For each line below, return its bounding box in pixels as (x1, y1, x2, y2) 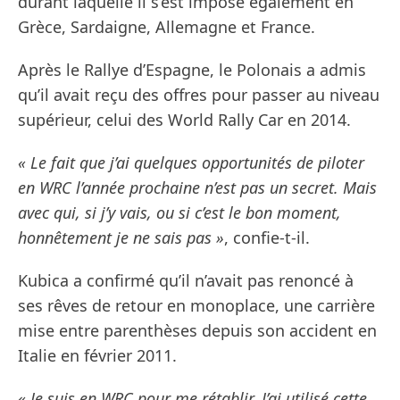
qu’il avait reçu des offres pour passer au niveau (18, 84, 379, 106)
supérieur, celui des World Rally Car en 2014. (18, 109, 351, 131)
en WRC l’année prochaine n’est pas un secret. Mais (18, 177, 377, 199)
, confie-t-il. (224, 227, 310, 249)
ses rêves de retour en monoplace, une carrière (18, 295, 375, 317)
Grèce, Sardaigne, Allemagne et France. (18, 16, 315, 38)
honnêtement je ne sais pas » (18, 227, 224, 249)
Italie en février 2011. (18, 345, 177, 367)
